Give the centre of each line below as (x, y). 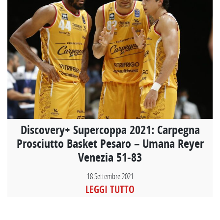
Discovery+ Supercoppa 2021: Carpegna (110, 129)
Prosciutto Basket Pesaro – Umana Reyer (110, 143)
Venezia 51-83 (110, 157)
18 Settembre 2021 (110, 176)
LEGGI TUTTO (110, 190)
